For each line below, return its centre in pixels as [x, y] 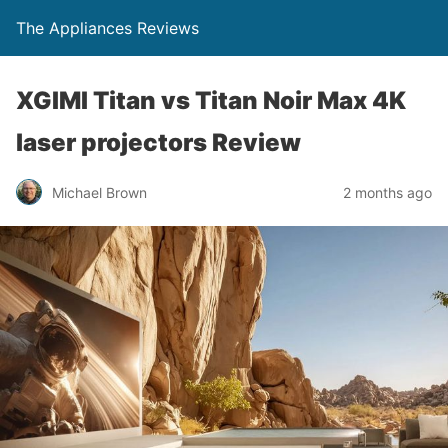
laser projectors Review [158, 142]
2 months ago [387, 192]
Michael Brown [99, 192]
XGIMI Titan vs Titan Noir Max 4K [211, 100]
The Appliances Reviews [107, 28]
